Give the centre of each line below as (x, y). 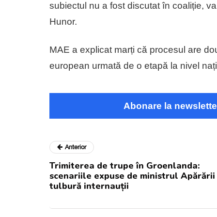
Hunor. (63, 21)
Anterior (76, 147)
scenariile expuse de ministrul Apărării (132, 176)
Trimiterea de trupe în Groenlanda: (125, 165)
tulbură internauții (89, 186)
